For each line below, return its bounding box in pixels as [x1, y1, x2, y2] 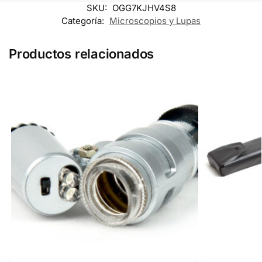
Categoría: [61, 15, 106, 27]
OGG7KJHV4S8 [112, 2, 176, 14]
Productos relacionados [9, 46, 154, 62]
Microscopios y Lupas [109, 15, 201, 27]
